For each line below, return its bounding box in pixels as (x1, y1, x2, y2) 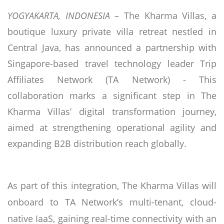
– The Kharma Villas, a (109, 9, 217, 21)
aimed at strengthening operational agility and (7, 121, 216, 133)
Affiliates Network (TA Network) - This (7, 73, 216, 85)
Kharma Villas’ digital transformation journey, (7, 105, 216, 117)
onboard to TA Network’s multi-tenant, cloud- (7, 196, 216, 208)
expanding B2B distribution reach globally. (7, 137, 186, 149)
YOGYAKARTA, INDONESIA (7, 9, 110, 21)
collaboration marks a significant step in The (7, 89, 216, 101)
